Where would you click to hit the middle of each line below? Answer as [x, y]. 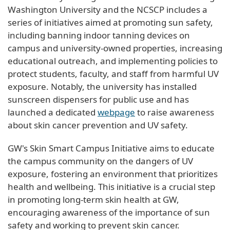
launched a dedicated [53, 112]
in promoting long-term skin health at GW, [93, 199]
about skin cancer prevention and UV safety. [98, 125]
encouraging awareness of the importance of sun [109, 212]
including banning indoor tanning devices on [99, 35]
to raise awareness [175, 112]
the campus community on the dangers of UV [100, 161]
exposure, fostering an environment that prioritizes [113, 174]
